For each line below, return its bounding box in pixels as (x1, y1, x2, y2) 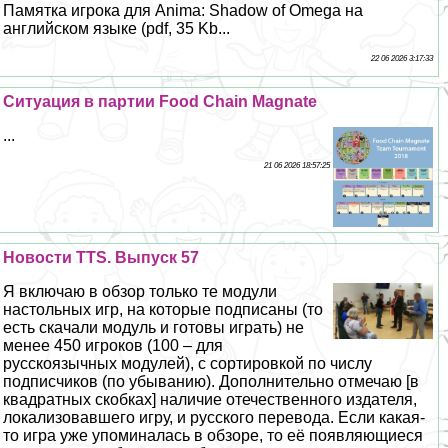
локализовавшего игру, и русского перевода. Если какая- (3, 409, 426, 427)
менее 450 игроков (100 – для (3, 337, 224, 355)
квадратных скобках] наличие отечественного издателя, (3, 391, 418, 409)
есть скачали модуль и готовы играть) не (3, 319, 305, 337)
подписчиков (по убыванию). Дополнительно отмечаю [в (3, 373, 420, 391)
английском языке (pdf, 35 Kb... (3, 20, 231, 38)
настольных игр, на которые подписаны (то (3, 301, 324, 319)
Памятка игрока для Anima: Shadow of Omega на (3, 2, 364, 20)
